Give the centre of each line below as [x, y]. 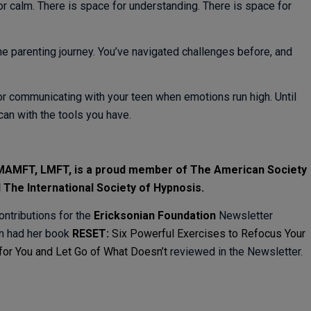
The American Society [248, 170]
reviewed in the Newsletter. [235, 252]
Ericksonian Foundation [154, 216]
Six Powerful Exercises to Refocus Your [208, 234]
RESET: [92, 234]
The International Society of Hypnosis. [103, 188]
